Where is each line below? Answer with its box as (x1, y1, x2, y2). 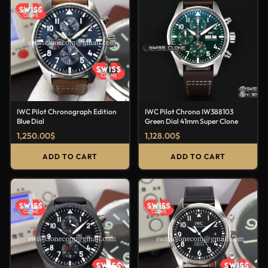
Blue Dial (17, 116, 44, 126)
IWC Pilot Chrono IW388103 (145, 106, 233, 116)
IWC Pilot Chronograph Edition (17, 106, 117, 116)
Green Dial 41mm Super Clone (145, 116, 238, 126)
